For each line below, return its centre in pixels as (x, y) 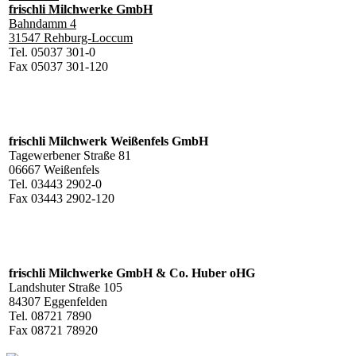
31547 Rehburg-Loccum (71, 37)
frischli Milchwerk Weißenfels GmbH (108, 141)
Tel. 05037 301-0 (52, 52)
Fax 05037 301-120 (58, 66)
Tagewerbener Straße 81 (70, 155)
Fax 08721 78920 (53, 330)
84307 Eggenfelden (58, 301)
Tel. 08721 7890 (50, 315)
